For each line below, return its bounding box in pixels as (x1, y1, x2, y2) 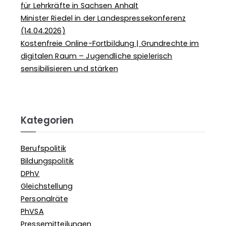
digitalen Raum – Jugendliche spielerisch (21, 50, 173, 61)
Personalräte (21, 193, 68, 204)
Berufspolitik (21, 143, 66, 153)
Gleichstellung (21, 181, 73, 191)
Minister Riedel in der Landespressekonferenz (21, 13, 186, 23)
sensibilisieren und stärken (21, 63, 118, 74)
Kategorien (21, 114, 74, 127)
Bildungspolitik (21, 155, 74, 166)
